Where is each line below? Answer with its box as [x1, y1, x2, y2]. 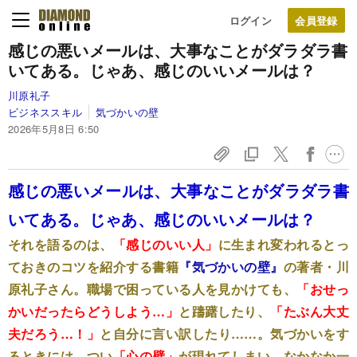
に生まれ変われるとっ [218, 235, 350, 253]
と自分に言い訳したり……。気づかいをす [100, 324, 349, 343]
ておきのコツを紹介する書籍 [8, 257, 179, 276]
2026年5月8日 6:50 [8, 121, 100, 136]
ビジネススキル [8, 104, 83, 120]
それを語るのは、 [8, 235, 113, 253]
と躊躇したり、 [178, 302, 271, 320]
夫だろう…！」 [8, 324, 100, 343]
